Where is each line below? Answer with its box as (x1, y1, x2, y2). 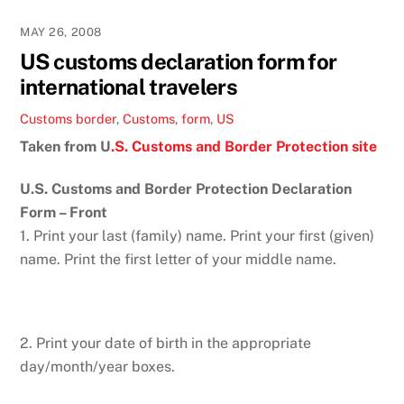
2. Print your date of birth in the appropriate (20, 335, 312, 353)
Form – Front (20, 203, 108, 221)
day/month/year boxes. (20, 358, 176, 376)
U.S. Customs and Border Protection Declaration (20, 179, 353, 197)
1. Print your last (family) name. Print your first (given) (20, 226, 375, 244)
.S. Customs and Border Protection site (111, 137, 381, 155)
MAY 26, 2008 (20, 24, 102, 39)
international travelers (20, 73, 237, 99)
